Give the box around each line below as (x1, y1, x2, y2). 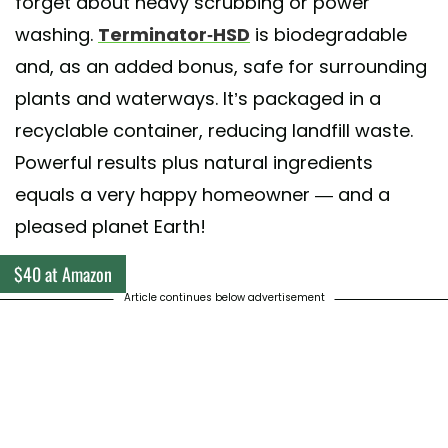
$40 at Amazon (14, 261, 112, 288)
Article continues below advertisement (123, 290, 325, 306)
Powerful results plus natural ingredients (15, 150, 373, 176)
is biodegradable (250, 22, 407, 48)
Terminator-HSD (98, 22, 250, 48)
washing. (15, 22, 98, 48)
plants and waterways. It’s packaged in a (15, 86, 381, 112)
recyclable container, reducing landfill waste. (15, 118, 413, 144)
